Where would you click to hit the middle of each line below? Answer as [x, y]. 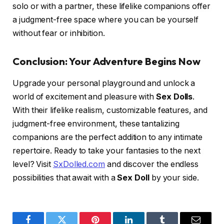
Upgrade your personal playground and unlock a [104, 83]
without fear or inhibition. [59, 33]
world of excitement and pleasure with [84, 97]
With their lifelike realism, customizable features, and [110, 110]
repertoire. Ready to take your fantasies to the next [106, 151]
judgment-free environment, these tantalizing [96, 124]
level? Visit [33, 164]
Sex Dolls [174, 97]
